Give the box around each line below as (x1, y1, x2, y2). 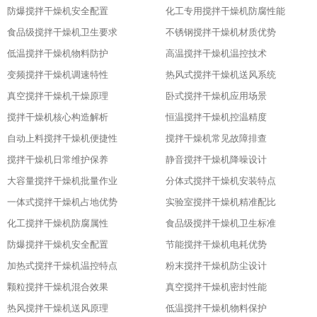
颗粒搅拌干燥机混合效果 (7, 282, 108, 292)
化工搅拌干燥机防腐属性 (7, 218, 108, 229)
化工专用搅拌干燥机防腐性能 (166, 6, 285, 16)
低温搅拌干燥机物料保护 (166, 303, 267, 313)
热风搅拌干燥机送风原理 (7, 303, 108, 313)
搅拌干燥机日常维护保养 (7, 154, 108, 165)
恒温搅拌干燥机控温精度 (166, 112, 267, 122)
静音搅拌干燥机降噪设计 (166, 154, 267, 165)
